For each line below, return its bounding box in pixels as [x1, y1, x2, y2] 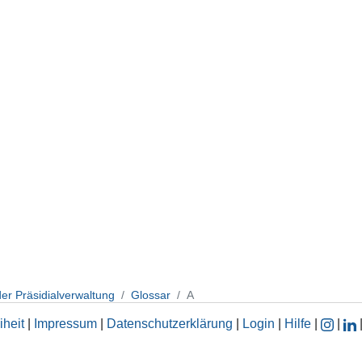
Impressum [33, 317, 97, 331]
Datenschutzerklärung [106, 317, 233, 331]
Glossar [131, 288, 170, 301]
